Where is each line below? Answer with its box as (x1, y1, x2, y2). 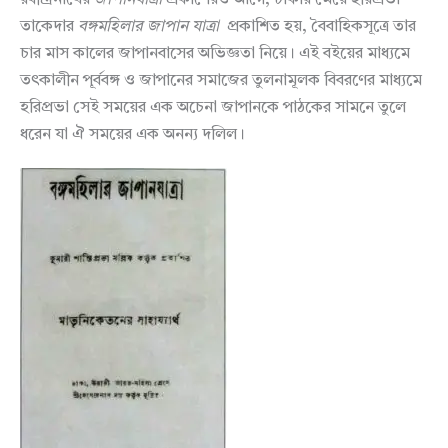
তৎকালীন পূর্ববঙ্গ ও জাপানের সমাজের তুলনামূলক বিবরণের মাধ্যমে (20, 72, 422, 89)
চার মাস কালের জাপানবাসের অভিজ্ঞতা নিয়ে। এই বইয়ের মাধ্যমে (20, 45, 410, 62)
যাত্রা (192, 18, 219, 35)
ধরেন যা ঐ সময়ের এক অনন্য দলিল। (20, 126, 245, 143)
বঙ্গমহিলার (78, 18, 143, 35)
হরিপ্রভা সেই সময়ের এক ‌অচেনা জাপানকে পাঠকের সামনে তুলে (20, 99, 406, 116)
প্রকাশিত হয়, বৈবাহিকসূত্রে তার (219, 18, 416, 35)
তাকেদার (20, 18, 78, 35)
